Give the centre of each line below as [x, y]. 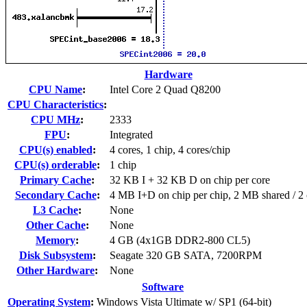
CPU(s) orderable [56, 164]
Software [163, 286]
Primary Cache [56, 180]
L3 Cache [56, 210]
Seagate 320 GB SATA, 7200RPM [186, 255]
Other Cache [56, 225]
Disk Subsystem [56, 255]
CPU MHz [56, 119]
